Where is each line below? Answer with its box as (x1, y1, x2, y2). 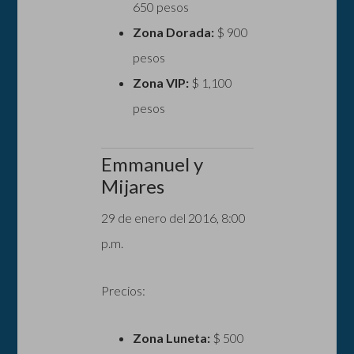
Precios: (100, 282, 145, 298)
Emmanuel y (100, 152, 203, 175)
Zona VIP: (132, 74, 189, 90)
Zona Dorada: (132, 24, 214, 40)
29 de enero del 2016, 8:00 (100, 209, 246, 225)
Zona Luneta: (132, 330, 210, 345)
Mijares (100, 174, 164, 198)
